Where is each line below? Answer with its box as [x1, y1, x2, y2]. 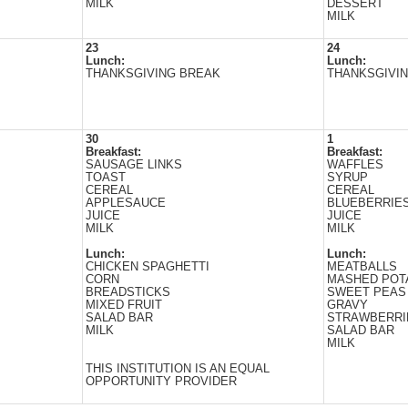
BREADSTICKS [86, 286, 170, 299]
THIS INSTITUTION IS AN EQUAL [86, 362, 270, 375]
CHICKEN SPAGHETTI [86, 260, 209, 273]
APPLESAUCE [86, 197, 166, 209]
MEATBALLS [327, 260, 397, 273]
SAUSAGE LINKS [86, 158, 182, 171]
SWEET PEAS [327, 286, 406, 299]
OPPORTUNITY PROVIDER [86, 375, 237, 388]
